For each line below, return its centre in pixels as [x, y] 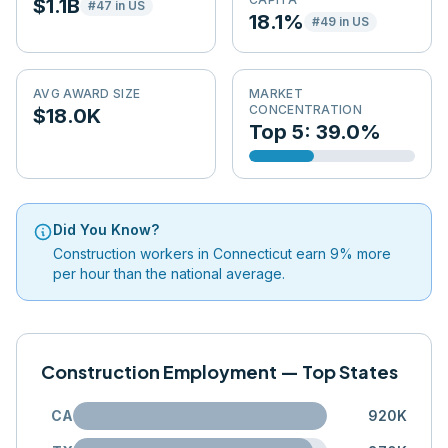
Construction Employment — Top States [219, 371]
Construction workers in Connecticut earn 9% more [222, 253]
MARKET [276, 93]
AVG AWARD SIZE [87, 93]
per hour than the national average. [169, 273]
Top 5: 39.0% [315, 132]
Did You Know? [106, 229]
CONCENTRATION [305, 109]
